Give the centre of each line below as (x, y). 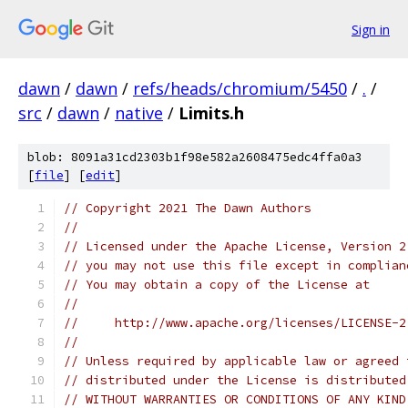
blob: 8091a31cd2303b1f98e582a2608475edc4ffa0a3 (195, 157)
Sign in (371, 29)
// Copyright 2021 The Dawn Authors (188, 208)
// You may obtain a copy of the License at (217, 285)
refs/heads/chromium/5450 (240, 88)
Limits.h (211, 113)
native (139, 113)
